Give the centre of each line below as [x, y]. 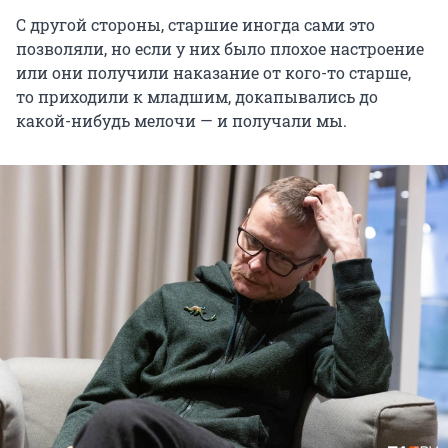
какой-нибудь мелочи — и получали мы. [181, 121]
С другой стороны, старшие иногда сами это [195, 25]
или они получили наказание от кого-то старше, [213, 73]
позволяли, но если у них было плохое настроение [220, 49]
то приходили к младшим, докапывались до [197, 97]
